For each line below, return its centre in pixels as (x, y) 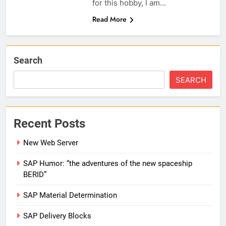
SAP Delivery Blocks (57, 216)
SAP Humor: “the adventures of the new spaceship (108, 164)
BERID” (35, 175)
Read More (109, 19)
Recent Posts (49, 124)
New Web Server (51, 143)
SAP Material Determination (70, 195)
